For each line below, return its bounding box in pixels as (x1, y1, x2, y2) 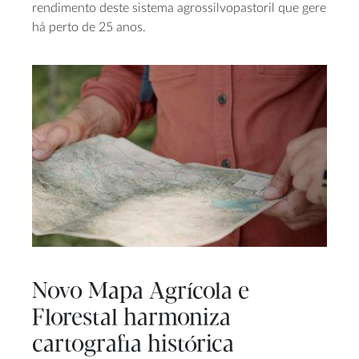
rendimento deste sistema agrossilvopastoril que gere (32, 2, 326, 15)
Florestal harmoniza (32, 306, 231, 332)
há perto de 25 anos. (32, 21, 146, 34)
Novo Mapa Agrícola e (32, 280, 249, 305)
